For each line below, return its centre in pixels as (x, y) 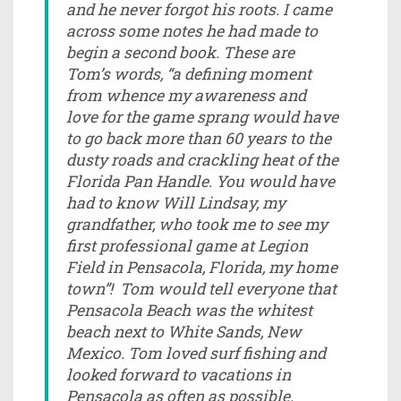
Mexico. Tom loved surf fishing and (196, 353)
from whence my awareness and (186, 95)
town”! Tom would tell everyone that (201, 288)
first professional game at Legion (187, 245)
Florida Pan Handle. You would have (200, 181)
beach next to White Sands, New (184, 331)
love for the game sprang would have (202, 116)
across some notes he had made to (192, 30)
